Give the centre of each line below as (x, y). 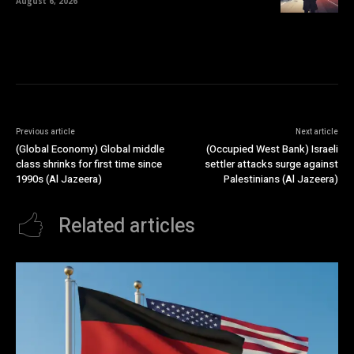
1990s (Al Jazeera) (59, 179)
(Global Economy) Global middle (90, 149)
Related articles (127, 226)
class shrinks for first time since (89, 164)
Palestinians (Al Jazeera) (281, 179)
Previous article (45, 132)
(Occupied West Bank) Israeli (272, 149)
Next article (316, 132)
